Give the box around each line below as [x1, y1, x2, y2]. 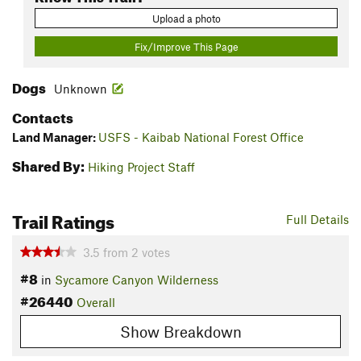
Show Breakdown [119, 322, 242, 341]
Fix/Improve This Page [134, 39, 239, 53]
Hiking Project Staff [88, 160, 195, 175]
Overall [77, 295, 115, 310]
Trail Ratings [12, 205, 114, 234]
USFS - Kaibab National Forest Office [98, 130, 304, 145]
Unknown [54, 81, 107, 97]
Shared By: [12, 153, 85, 176]
